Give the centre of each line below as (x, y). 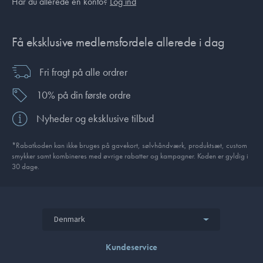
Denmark (69, 219)
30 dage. (26, 166)
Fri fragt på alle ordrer (83, 72)
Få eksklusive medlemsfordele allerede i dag (118, 42)
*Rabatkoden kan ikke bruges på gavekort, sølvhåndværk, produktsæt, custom (129, 145)
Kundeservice (131, 247)
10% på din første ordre (83, 95)
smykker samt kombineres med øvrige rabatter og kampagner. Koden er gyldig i (130, 156)
